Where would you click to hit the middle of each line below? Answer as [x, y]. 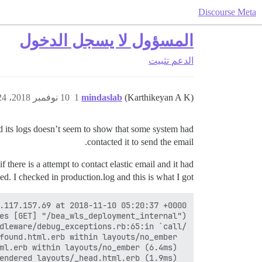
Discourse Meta [227, 12]
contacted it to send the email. [140, 142]
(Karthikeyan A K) [159, 97]
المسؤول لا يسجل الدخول [106, 41]
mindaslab [102, 97]
